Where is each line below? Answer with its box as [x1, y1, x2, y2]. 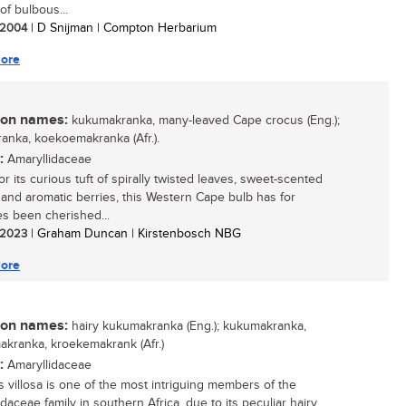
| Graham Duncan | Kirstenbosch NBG [27, 227, 241, 241]
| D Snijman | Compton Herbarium [27, 21, 217, 35]
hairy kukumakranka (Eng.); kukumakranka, [68, 319, 306, 333]
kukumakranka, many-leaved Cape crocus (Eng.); [68, 113, 340, 128]
